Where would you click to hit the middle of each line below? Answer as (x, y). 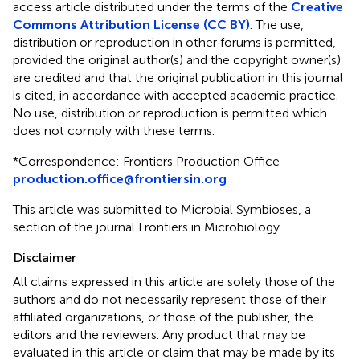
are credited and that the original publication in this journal (178, 77)
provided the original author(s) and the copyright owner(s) (177, 59)
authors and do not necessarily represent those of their (170, 299)
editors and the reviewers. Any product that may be (159, 334)
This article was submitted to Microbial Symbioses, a (162, 209)
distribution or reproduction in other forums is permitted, (174, 42)
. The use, (277, 24)
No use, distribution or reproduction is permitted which (170, 112)
